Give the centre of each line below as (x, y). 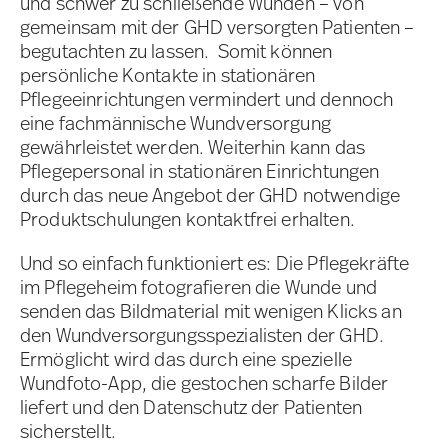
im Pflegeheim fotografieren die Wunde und (199, 287)
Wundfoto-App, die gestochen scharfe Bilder (204, 383)
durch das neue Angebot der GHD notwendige (210, 195)
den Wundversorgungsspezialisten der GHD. (202, 335)
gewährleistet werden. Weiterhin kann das (192, 147)
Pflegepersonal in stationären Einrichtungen (200, 171)
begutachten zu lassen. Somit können (176, 51)
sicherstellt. (68, 431)
